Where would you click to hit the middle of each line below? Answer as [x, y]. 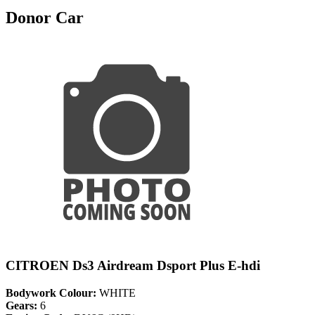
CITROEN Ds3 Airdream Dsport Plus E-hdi [133, 266]
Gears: [21, 306]
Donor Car [45, 17]
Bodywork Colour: [51, 293]
